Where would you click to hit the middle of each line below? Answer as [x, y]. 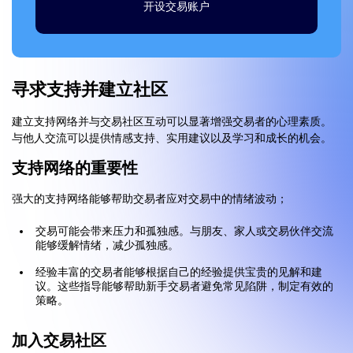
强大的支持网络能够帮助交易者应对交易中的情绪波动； [150, 199]
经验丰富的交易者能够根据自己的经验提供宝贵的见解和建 [179, 273]
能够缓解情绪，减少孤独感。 [107, 246]
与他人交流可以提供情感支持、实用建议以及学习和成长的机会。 [172, 139]
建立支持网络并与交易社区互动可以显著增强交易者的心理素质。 [172, 122]
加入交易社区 [59, 341]
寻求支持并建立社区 [90, 90]
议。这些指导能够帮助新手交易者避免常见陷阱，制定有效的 [184, 287]
